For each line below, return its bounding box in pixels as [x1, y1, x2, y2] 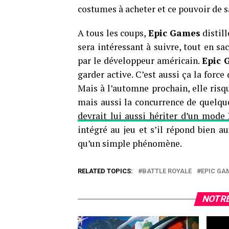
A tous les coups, [78, 27, 148, 39]
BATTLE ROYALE [142, 167, 192, 175]
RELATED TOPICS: [78, 167, 133, 175]
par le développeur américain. [78, 55, 202, 66]
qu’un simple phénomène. [78, 138, 182, 149]
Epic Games [148, 27, 200, 39]
